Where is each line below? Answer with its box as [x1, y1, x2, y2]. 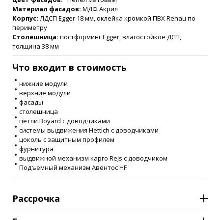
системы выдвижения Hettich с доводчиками [19, 125, 159, 135]
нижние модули [19, 79, 69, 88]
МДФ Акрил [81, 4, 118, 13]
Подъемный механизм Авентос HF [19, 163, 127, 172]
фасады [19, 97, 43, 107]
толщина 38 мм [12, 41, 59, 51]
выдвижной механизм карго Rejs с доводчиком [19, 153, 167, 163]
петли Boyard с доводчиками [19, 116, 110, 125]
